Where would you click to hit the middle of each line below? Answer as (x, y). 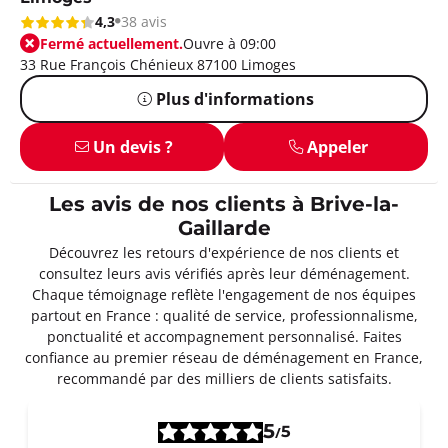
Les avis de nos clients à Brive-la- (224, 205)
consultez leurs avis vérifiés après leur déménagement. (224, 273)
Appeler (337, 146)
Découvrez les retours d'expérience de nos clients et (224, 252)
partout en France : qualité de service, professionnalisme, (224, 315)
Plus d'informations (235, 98)
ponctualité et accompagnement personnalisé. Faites (224, 336)
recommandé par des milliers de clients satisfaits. (224, 378)
